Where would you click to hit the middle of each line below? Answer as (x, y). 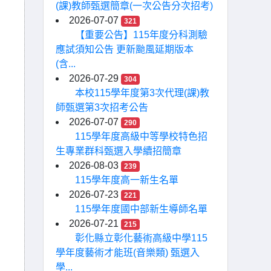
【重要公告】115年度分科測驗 (141, 35)
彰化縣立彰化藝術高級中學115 (141, 238)
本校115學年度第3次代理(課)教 (142, 93)
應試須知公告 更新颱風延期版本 (125, 49)
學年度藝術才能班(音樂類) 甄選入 (128, 253)
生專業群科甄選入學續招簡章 (119, 151)
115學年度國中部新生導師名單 (141, 209)
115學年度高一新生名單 (127, 180)
